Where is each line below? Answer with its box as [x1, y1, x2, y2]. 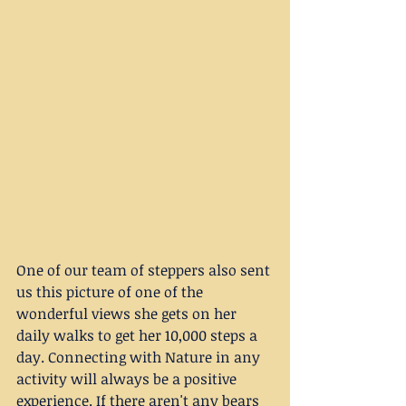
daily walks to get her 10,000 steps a [16, 324, 261, 345]
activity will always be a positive [16, 368, 240, 389]
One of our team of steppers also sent [16, 259, 274, 280]
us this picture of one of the [16, 281, 207, 302]
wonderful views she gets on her [16, 303, 240, 324]
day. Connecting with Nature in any [16, 346, 264, 367]
